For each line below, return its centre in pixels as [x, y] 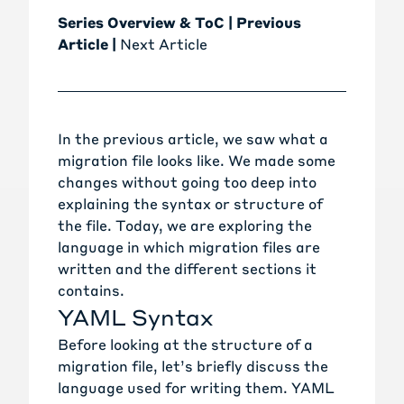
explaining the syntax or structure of [190, 204]
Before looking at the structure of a [185, 344]
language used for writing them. [174, 388]
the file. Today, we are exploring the [185, 225]
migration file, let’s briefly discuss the [193, 366]
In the [80, 139]
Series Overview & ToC [141, 23]
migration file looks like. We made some [197, 161]
